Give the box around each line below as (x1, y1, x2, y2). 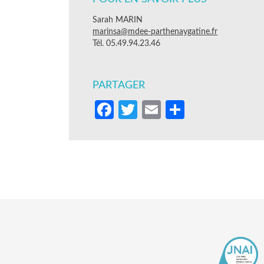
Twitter (137, 100, 196, 119)
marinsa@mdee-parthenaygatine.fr (93, 27, 217, 36)
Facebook (114, 100, 193, 119)
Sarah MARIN (93, 15, 143, 24)
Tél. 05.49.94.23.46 (93, 39, 160, 48)
